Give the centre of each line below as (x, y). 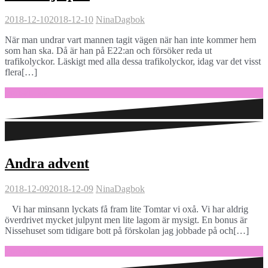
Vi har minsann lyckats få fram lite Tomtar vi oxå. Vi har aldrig (127, 209)
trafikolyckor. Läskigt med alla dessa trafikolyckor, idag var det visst (133, 62)
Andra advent (47, 163)
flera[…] (21, 72)
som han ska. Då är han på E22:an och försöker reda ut (108, 51)
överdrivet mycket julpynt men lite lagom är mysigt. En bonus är (126, 220)
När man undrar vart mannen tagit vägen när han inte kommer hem (130, 40)
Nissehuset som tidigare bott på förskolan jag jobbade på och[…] (127, 230)
